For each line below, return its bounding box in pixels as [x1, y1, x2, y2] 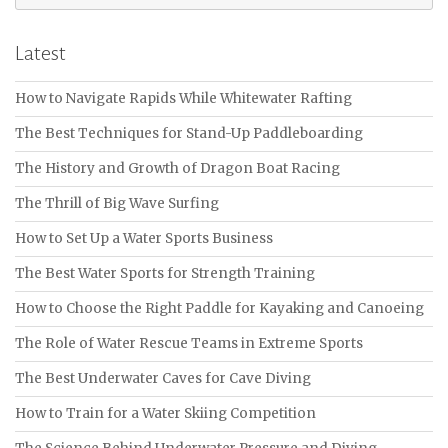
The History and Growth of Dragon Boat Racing [15, 160, 340, 178]
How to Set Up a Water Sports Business [15, 230, 273, 248]
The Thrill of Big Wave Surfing [15, 195, 219, 213]
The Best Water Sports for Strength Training [15, 265, 315, 283]
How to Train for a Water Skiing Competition [15, 405, 316, 423]
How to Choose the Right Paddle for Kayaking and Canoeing [15, 300, 424, 318]
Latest [15, 42, 66, 65]
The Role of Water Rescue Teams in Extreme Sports [15, 335, 363, 353]
